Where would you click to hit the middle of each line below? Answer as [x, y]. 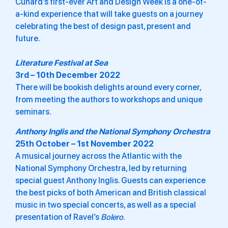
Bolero [112, 217]
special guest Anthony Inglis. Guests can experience [110, 180]
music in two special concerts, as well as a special [106, 205]
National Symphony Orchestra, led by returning [101, 168]
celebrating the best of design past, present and [103, 26]
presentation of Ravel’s [58, 217]
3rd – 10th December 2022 [68, 75]
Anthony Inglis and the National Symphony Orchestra [113, 131]
